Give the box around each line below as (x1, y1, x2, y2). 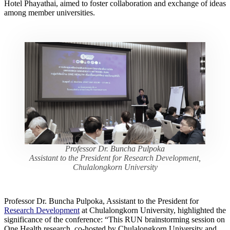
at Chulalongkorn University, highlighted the (80, 205, 226, 215)
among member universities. (4, 8, 97, 17)
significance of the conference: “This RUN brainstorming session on (4, 215, 225, 224)
